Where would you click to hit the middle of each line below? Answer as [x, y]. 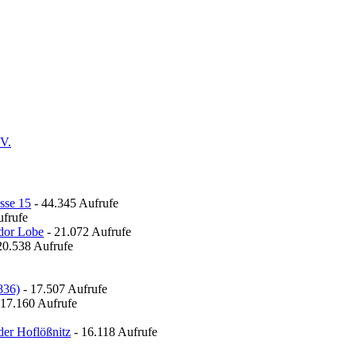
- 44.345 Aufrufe [75, 203]
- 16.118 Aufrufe [114, 332]
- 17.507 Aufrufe [64, 289]
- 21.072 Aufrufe [87, 232]
